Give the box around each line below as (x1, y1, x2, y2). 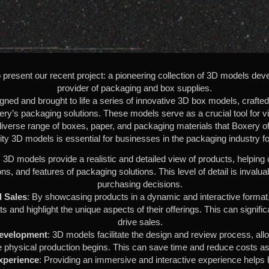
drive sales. (117, 216, 163, 227)
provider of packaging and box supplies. (57, 82, 212, 93)
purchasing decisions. (97, 178, 183, 189)
